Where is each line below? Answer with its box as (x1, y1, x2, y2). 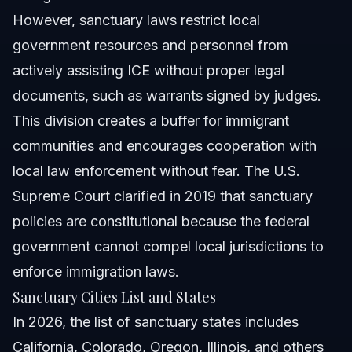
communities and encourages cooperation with (13, 137, 317, 155)
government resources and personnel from (13, 37, 288, 54)
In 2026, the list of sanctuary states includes (13, 313, 299, 331)
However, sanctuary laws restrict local (13, 12, 260, 29)
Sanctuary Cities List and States (13, 288, 216, 307)
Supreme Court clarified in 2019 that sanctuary (13, 188, 313, 205)
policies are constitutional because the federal (13, 213, 310, 230)
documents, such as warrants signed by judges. (13, 87, 321, 104)
